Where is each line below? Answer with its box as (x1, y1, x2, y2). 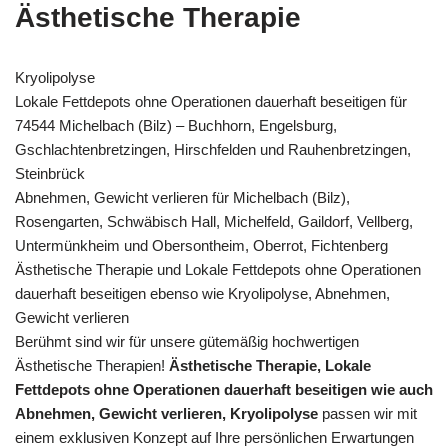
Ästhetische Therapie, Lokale (169, 357, 371, 374)
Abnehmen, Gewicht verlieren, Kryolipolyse (15, 405, 318, 422)
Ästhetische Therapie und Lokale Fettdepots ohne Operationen (15, 261, 421, 278)
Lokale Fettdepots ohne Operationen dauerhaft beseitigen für (15, 93, 407, 110)
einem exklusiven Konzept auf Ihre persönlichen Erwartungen (15, 429, 414, 446)
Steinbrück (15, 165, 85, 182)
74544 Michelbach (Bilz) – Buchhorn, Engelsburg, (15, 117, 337, 134)
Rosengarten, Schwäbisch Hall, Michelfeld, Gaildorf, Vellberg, (15, 213, 413, 230)
